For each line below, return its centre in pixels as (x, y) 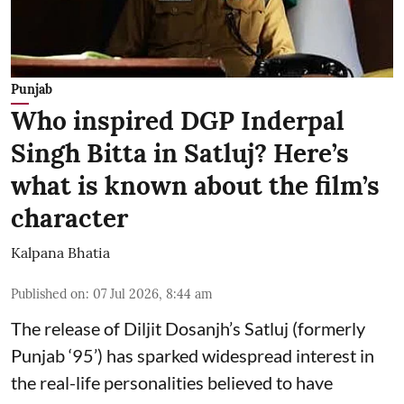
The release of (67, 329)
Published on (48, 294)
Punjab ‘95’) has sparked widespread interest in (193, 356)
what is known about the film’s (195, 186)
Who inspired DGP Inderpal (178, 121)
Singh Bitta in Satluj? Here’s (180, 154)
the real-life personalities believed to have (172, 383)
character (69, 219)
